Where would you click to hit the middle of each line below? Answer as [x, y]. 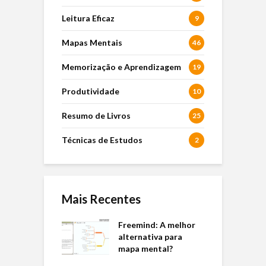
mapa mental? [145, 249]
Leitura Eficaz [88, 18]
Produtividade [91, 91]
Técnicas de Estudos [102, 140]
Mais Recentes [101, 199]
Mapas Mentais [92, 43]
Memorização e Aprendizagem [121, 67]
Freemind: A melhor [157, 225]
